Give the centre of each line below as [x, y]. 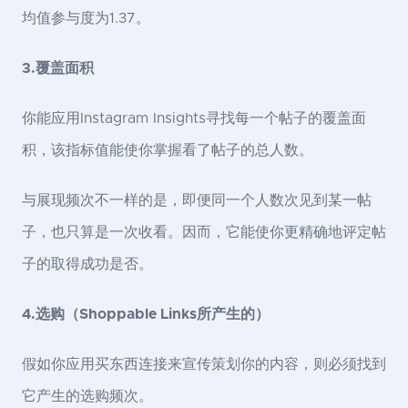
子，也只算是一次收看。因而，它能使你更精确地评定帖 [204, 233]
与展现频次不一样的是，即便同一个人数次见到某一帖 [197, 201]
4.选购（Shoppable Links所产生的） [146, 315]
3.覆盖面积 [58, 69]
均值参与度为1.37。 [86, 19]
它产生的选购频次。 [87, 397]
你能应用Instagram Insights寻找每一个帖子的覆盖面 [194, 119]
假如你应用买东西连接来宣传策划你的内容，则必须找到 [204, 365]
